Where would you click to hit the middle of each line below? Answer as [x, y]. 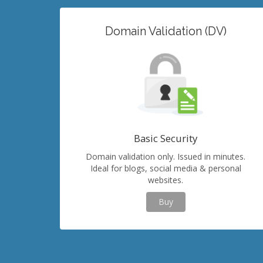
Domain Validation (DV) [166, 31]
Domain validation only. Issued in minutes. [166, 156]
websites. [166, 180]
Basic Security [166, 138]
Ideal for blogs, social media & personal [166, 168]
